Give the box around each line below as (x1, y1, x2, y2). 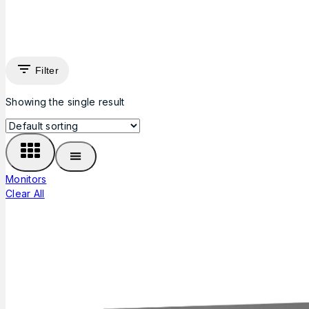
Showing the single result (6, 95, 125, 108)
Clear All (6, 187, 45, 199)
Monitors (6, 172, 47, 185)
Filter (35, 65, 59, 77)
